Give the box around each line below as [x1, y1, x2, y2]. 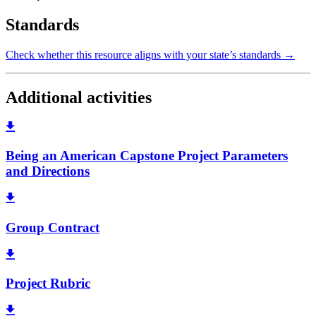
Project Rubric [6, 276, 90, 291]
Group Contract [6, 219, 99, 235]
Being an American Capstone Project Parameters [6, 148, 288, 164]
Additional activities [6, 87, 152, 107]
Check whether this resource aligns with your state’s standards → [6, 48, 295, 61]
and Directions [6, 164, 90, 179]
